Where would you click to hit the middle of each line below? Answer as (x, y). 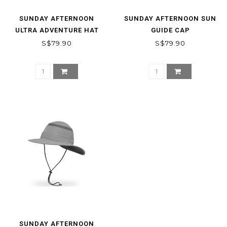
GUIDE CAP (170, 30)
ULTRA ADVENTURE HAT (57, 30)
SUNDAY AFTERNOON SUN (170, 19)
